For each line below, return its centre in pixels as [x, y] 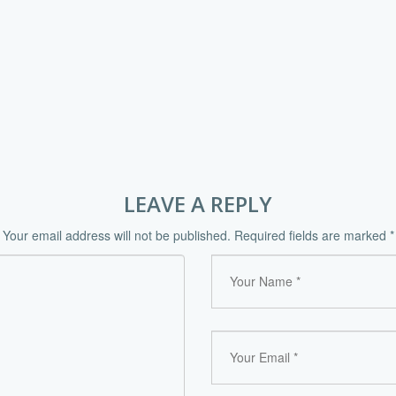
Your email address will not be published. [116, 235]
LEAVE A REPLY [198, 204]
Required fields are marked [312, 235]
